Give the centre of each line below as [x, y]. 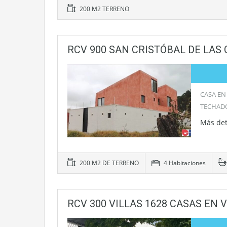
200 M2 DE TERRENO [108, 163]
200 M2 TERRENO [104, 9]
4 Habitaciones [184, 163]
